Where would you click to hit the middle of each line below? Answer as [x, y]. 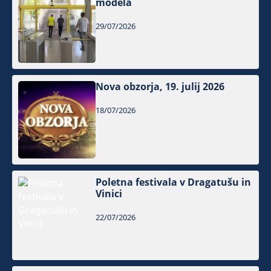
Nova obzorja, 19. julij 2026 [160, 86]
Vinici [109, 194]
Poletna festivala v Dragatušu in [174, 182]
